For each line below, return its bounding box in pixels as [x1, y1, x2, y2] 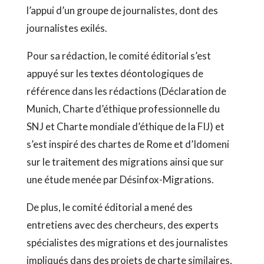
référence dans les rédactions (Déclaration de [26, 85, 226, 97]
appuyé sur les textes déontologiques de [26, 67, 203, 80]
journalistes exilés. [26, 22, 107, 34]
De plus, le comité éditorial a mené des [26, 201, 193, 213]
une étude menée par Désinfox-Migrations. [26, 173, 217, 186]
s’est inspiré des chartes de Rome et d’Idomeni [26, 138, 229, 150]
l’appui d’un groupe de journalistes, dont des [26, 4, 218, 16]
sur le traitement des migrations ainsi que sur [26, 156, 224, 168]
